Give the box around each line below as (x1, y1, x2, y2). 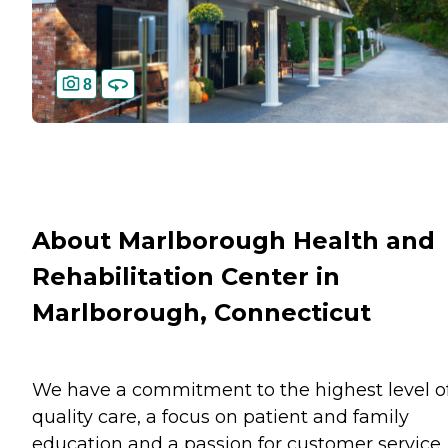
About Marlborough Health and (32, 226, 435, 256)
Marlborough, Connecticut (32, 298, 371, 328)
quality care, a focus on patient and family (32, 406, 409, 428)
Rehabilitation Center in (32, 262, 340, 292)
